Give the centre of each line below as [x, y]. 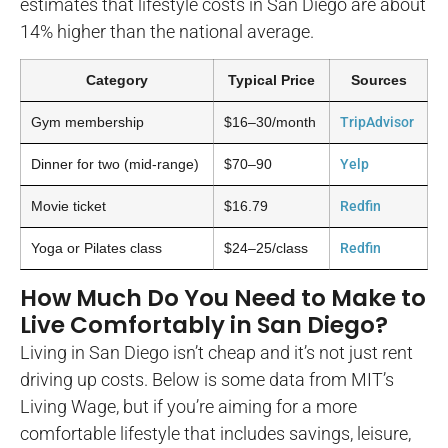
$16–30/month [270, 122]
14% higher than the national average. [167, 31]
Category [117, 80]
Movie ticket [68, 206]
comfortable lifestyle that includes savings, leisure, [215, 434]
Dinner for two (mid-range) [115, 164]
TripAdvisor [377, 122]
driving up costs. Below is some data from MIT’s [207, 380]
